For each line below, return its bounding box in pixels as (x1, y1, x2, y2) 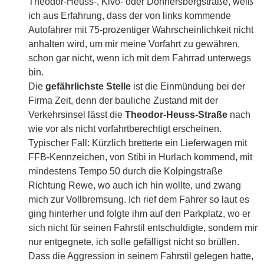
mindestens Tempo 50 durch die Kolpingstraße (28, 166, 223, 177)
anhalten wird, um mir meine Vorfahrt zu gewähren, (28, 39, 240, 49)
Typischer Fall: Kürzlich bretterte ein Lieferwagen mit (28, 138, 247, 148)
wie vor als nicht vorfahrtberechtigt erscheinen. (28, 124, 222, 134)
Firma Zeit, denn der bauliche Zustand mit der (28, 95, 218, 106)
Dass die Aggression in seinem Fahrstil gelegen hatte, (28, 251, 253, 262)
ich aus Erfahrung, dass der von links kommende (28, 11, 231, 21)
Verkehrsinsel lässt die (28, 110, 125, 120)
